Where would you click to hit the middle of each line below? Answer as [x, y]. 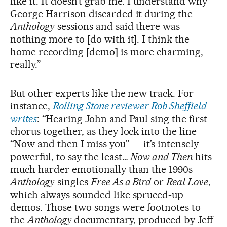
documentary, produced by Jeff [143, 220]
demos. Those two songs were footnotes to [106, 207]
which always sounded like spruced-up [97, 194]
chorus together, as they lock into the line [104, 131]
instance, [31, 106]
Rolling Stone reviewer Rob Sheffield [130, 106]
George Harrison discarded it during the [102, 13]
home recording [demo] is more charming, [107, 51]
